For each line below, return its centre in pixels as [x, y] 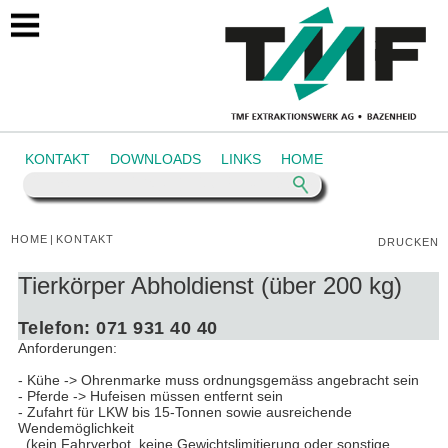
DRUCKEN [409, 242]
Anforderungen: [67, 347]
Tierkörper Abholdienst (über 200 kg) [209, 285]
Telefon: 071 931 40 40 [117, 327]
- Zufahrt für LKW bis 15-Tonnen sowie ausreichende [184, 411]
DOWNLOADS [155, 159]
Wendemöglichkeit [75, 427]
